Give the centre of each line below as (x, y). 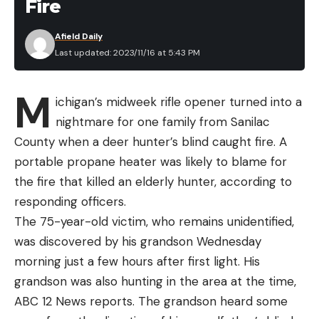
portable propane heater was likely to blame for (151, 161)
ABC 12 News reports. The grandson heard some (151, 301)
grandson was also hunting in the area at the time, (155, 281)
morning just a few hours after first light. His (137, 261)
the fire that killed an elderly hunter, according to (153, 181)
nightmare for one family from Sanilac (162, 121)
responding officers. (70, 201)
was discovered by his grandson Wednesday (138, 241)
